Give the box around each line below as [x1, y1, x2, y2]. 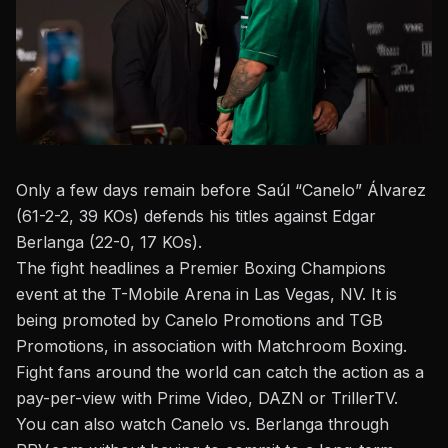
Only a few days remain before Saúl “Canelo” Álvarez [16, 180, 426, 201]
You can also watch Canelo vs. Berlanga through [16, 414, 389, 435]
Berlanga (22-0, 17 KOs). [16, 232, 202, 253]
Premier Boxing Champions [179, 258, 386, 279]
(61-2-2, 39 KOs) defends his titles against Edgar [16, 206, 376, 227]
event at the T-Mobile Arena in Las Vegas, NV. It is [16, 284, 397, 305]
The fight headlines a [16, 258, 179, 279]
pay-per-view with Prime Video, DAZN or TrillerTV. [16, 388, 398, 409]
